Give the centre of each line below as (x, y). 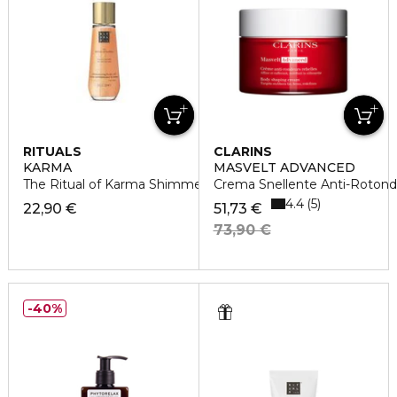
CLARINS (242, 152)
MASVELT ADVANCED (284, 168)
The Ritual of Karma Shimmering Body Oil (152, 185)
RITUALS (52, 152)
